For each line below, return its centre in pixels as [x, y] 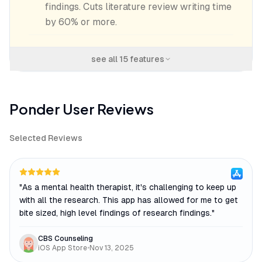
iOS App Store [63, 248]
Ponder [35, 109]
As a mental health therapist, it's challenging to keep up [129, 187]
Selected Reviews [46, 138]
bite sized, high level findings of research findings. [116, 213]
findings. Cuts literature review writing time [138, 7]
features [146, 59]
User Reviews [107, 109]
